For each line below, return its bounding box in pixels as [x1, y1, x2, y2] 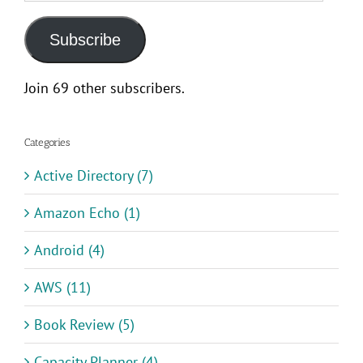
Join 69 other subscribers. [24, 79, 185, 98]
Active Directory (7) [34, 165, 153, 185]
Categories [24, 136, 70, 149]
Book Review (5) [34, 314, 135, 334]
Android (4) [34, 240, 105, 259]
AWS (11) [34, 277, 91, 297]
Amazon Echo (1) [34, 203, 140, 222]
